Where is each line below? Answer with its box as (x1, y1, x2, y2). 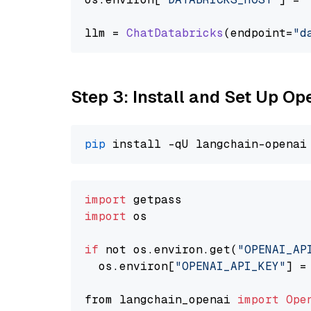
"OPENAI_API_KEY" (175, 259, 286, 274)
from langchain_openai (85, 292, 237, 307)
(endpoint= (224, 26, 293, 40)
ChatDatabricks (126, 26, 224, 40)
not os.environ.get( (99, 242, 237, 257)
